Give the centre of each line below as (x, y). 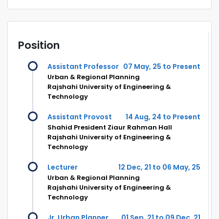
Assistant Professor (83, 66)
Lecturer (63, 167)
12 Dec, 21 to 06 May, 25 (159, 167)
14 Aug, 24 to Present (163, 117)
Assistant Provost (80, 117)
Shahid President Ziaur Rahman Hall (110, 127)
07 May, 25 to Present (162, 66)
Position (39, 45)
